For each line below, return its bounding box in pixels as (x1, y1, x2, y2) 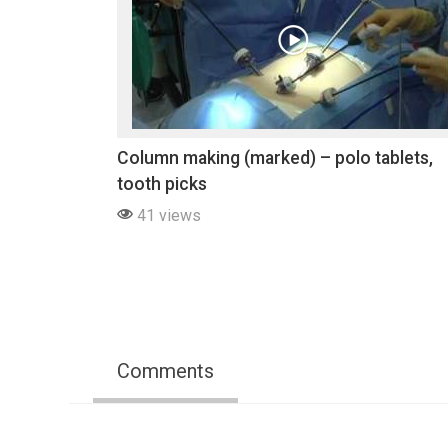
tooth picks (117, 173, 207, 194)
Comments (117, 358, 214, 383)
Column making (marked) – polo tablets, (117, 147, 433, 168)
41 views (133, 205, 201, 225)
